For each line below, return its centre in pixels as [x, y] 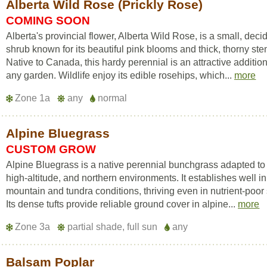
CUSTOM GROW [51, 149]
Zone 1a [33, 98]
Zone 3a [33, 227]
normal [111, 98]
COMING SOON [48, 21]
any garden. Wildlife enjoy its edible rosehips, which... [120, 75]
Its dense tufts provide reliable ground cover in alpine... [122, 204]
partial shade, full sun [113, 227]
